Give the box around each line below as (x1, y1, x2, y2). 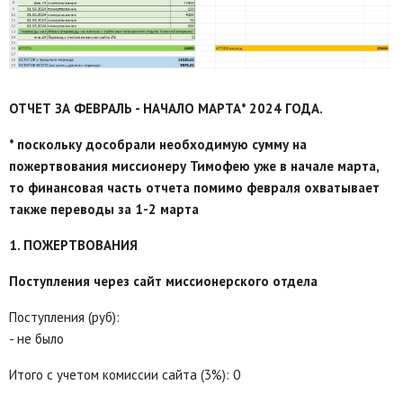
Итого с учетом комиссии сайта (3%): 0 (9, 366, 240, 384)
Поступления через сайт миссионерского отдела (9, 273, 318, 291)
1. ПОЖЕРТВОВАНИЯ (9, 237, 138, 255)
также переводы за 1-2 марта (9, 201, 199, 219)
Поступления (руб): (9, 309, 120, 327)
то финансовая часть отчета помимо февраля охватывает (9, 179, 380, 197)
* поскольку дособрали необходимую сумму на (9, 136, 307, 154)
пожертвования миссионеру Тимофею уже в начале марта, (9, 157, 379, 175)
